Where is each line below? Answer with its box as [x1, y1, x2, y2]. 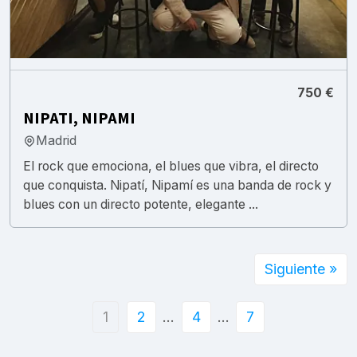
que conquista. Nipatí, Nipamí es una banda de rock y [23, 177, 331, 193]
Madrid [36, 132, 76, 148]
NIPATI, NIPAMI [23, 107, 135, 130]
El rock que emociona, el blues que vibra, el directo [23, 158, 319, 174]
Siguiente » [265, 260, 337, 277]
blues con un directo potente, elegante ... [23, 196, 258, 212]
